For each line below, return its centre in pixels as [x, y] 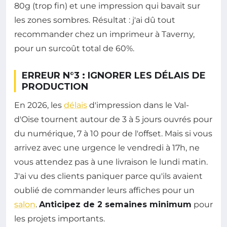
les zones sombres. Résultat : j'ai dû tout [95, 20]
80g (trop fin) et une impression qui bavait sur [107, 6]
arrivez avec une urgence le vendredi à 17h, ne [107, 148]
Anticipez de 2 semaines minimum [115, 205]
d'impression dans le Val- [138, 105]
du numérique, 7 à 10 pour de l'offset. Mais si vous [113, 134]
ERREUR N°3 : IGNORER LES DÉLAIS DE [114, 76]
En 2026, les [39, 105]
